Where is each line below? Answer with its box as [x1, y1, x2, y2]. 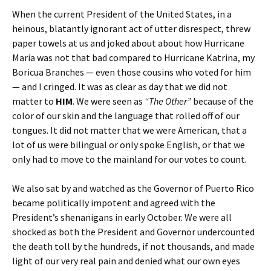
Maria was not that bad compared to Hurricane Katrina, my [12, 51, 255, 64]
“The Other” [145, 94, 191, 107]
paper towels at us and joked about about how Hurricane [12, 36, 244, 49]
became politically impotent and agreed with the [12, 196, 215, 209]
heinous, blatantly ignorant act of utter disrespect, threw [12, 22, 250, 34]
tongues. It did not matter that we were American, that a [12, 123, 247, 136]
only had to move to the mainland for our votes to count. [12, 152, 247, 165]
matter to [12, 94, 56, 107]
